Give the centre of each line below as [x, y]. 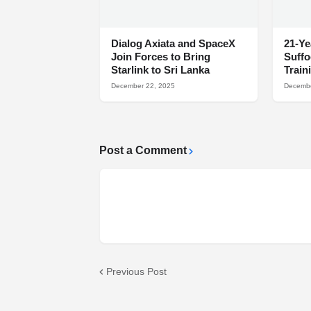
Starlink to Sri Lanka [160, 70]
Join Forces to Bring [161, 57]
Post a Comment [143, 151]
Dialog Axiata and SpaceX [173, 44]
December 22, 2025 [143, 86]
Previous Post [136, 271]
